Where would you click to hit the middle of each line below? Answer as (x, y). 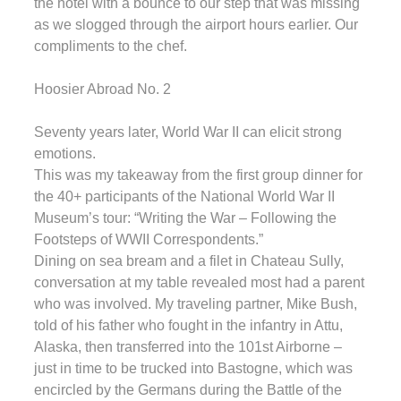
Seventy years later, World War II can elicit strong (188, 132)
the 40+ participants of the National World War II (184, 196)
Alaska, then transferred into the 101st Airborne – (188, 346)
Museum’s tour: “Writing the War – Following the (185, 218)
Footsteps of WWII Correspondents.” (149, 239)
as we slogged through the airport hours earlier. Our (196, 24)
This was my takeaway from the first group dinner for (198, 175)
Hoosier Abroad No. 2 (102, 89)
